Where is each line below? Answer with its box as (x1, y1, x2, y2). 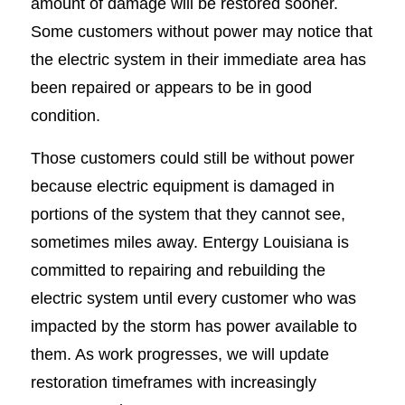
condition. (30, 106, 100, 126)
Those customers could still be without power (30, 147, 354, 167)
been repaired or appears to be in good (30, 78, 312, 98)
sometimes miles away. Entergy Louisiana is (30, 231, 349, 251)
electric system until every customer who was (30, 287, 356, 307)
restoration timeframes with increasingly (30, 372, 316, 391)
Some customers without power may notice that (30, 22, 372, 42)
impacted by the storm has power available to (30, 316, 357, 335)
